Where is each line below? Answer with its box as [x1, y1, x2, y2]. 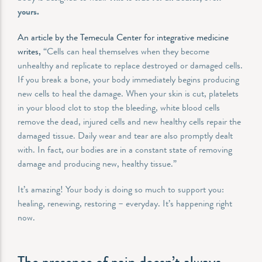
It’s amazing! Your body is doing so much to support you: [18, 182, 224, 196]
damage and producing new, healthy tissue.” [18, 156, 179, 170]
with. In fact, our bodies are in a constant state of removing [18, 142, 232, 156]
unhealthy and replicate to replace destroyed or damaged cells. [18, 58, 243, 72]
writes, [18, 44, 41, 58]
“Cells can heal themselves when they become [41, 44, 209, 58]
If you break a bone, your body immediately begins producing [18, 72, 239, 86]
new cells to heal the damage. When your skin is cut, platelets [18, 86, 239, 100]
